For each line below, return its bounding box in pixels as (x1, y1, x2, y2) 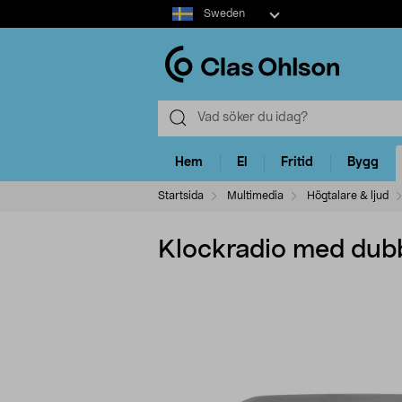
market (157, 20, 199, 32)
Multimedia (227, 189, 284, 201)
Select (157, 2, 194, 14)
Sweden (203, 8, 245, 19)
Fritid (281, 156, 313, 170)
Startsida (158, 189, 204, 201)
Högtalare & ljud (307, 189, 389, 201)
